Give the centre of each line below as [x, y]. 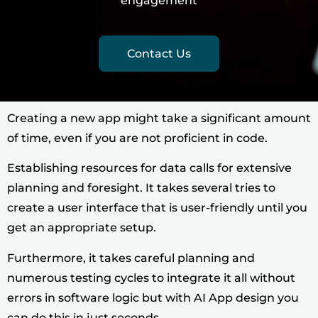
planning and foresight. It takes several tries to [141, 188]
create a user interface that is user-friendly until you [157, 208]
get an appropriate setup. [83, 228]
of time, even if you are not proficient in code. [137, 138]
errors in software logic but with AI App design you [153, 297]
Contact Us [159, 53]
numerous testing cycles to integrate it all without [151, 278]
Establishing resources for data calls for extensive [149, 168]
